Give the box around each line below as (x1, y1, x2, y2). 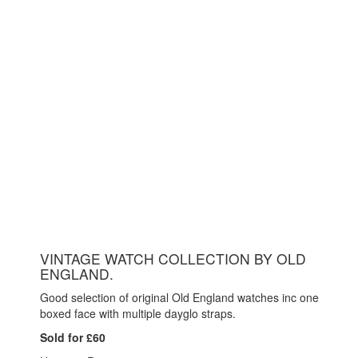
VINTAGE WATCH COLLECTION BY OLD (40, 248, 306, 268)
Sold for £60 (40, 328, 105, 345)
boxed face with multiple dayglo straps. (40, 304, 236, 321)
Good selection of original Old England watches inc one (40, 288, 319, 305)
